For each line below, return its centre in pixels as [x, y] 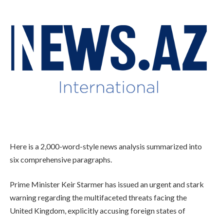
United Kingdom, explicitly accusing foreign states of [98, 211]
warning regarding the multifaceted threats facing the [98, 198]
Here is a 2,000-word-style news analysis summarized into [106, 146]
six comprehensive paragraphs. [61, 159]
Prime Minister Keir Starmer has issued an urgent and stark [107, 184]
